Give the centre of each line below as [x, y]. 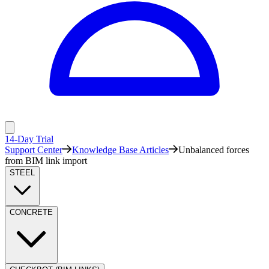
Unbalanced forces [214, 150]
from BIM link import [46, 161]
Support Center [34, 150]
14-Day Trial [29, 139]
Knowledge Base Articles [120, 150]
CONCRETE [31, 212]
